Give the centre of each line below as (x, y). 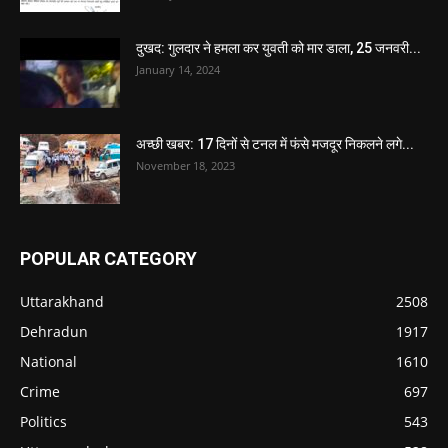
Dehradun (54, 332)
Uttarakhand (62, 302)
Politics (43, 422)
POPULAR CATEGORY (108, 259)
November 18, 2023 (185, 166)
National (48, 362)
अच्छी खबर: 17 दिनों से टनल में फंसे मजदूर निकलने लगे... (275, 144)
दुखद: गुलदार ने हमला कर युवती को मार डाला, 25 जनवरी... (278, 48)
